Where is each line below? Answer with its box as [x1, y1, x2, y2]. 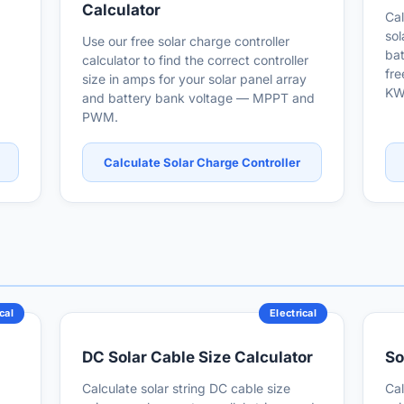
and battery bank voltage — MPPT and [82, 90, 315, 106]
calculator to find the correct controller [82, 52, 308, 68]
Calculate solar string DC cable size [82, 381, 290, 396]
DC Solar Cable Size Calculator [82, 348, 313, 366]
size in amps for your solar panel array [82, 71, 307, 87]
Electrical [270, 307, 317, 319]
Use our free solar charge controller [82, 33, 289, 49]
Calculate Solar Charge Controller [104, 155, 300, 170]
